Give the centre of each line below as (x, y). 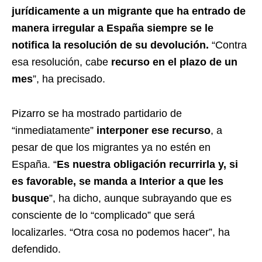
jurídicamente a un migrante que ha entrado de (129, 11)
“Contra (228, 45)
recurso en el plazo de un (174, 62)
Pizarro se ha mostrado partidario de (97, 113)
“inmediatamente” (54, 130)
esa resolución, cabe (61, 62)
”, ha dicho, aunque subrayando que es (140, 198)
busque (30, 198)
